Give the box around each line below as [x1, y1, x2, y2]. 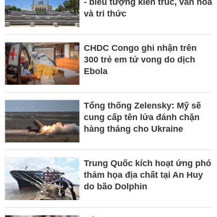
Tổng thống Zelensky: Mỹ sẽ [83, 101, 201, 111]
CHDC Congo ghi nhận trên [83, 43, 197, 53]
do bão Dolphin [83, 182, 147, 192]
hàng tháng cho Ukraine [83, 124, 183, 134]
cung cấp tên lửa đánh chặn [83, 112, 200, 123]
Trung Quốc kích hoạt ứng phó [83, 158, 211, 169]
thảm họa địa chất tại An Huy [83, 170, 203, 180]
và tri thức [83, 9, 126, 19]
